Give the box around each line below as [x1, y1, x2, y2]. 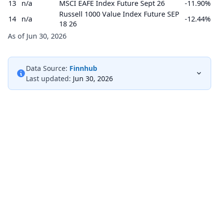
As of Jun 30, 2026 [8, 31, 66, 41]
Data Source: [26, 64, 67, 73]
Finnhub [69, 64, 97, 73]
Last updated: [26, 74, 71, 83]
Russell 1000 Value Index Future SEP [59, 9, 179, 19]
